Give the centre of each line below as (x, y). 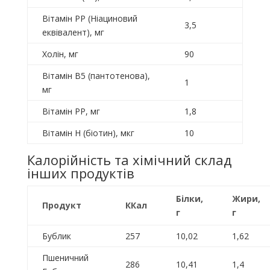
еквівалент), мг (73, 33)
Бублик (56, 236)
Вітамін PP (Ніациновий (89, 19)
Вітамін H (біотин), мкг (88, 133)
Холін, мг (60, 54)
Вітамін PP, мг (71, 111)
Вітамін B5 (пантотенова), (96, 76)
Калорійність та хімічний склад (129, 160)
